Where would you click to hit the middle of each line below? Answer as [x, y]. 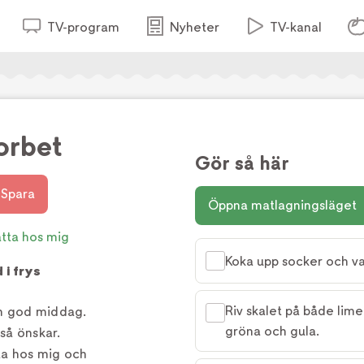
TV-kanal [295, 27]
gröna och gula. [272, 331]
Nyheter [194, 27]
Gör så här [242, 163]
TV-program [83, 27]
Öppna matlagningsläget [282, 205]
